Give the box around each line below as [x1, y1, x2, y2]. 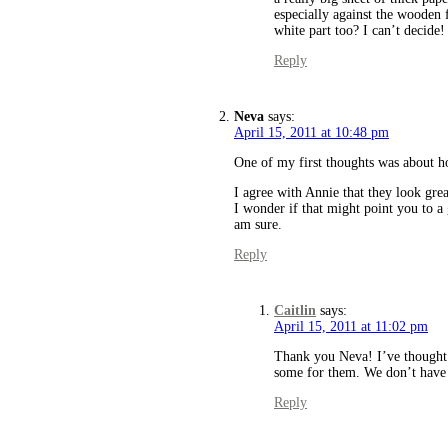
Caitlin [274, 303, 316, 319]
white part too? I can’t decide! [274, 23, 445, 39]
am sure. [234, 217, 282, 233]
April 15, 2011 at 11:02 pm [274, 319, 428, 335]
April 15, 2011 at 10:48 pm [234, 125, 389, 141]
